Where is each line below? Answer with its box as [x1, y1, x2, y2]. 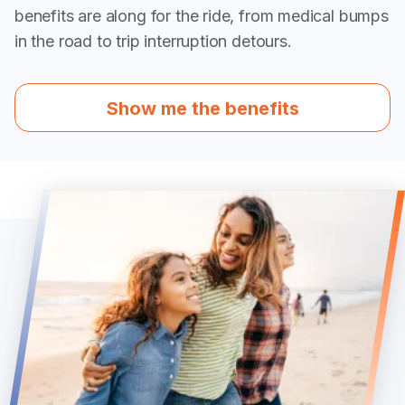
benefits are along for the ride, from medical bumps [14, 6, 389, 26]
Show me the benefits [106, 98, 299, 120]
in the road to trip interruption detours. [14, 32, 297, 52]
